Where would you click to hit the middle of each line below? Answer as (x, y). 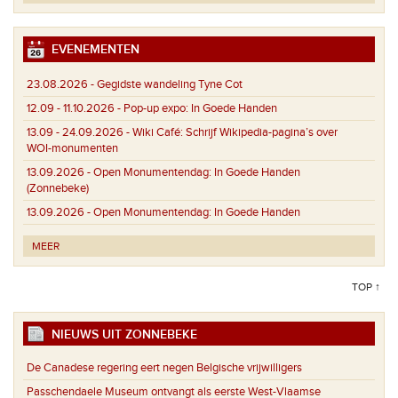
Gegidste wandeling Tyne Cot (170, 84)
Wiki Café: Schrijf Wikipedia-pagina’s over (235, 132)
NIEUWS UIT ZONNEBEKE (121, 334)
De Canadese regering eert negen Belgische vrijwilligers (164, 368)
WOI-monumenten (72, 148)
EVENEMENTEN (92, 50)
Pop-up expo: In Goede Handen (200, 108)
